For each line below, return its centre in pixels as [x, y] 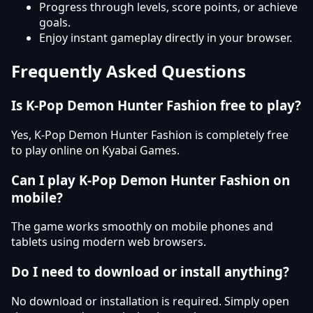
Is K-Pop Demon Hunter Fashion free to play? [156, 105]
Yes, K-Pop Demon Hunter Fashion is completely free [150, 134]
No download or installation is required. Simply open [150, 301]
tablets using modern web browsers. [109, 242]
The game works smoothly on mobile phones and [142, 227]
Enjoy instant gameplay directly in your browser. [166, 38]
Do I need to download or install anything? [150, 272]
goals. [55, 23]
